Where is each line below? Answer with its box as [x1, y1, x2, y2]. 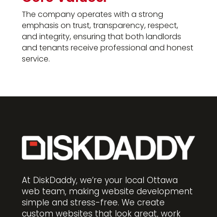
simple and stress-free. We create [21, 196, 165, 208]
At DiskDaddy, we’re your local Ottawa [21, 174, 178, 186]
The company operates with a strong [21, 9, 163, 20]
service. [21, 53, 50, 65]
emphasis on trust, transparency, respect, [21, 20, 178, 31]
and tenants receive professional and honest [21, 42, 193, 54]
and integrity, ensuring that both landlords [21, 31, 181, 43]
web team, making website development [21, 185, 193, 197]
